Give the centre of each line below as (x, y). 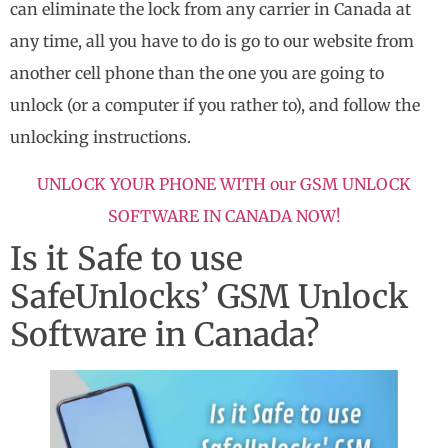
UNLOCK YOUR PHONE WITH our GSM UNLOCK (224, 183)
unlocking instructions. (100, 137)
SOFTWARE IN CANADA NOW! (224, 215)
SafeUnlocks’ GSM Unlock (209, 296)
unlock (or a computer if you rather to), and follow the (215, 105)
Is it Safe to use (126, 258)
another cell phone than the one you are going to (197, 73)
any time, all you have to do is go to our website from (212, 41)
